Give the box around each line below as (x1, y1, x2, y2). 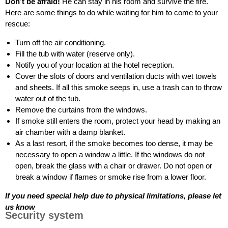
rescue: (5, 19, 30, 28)
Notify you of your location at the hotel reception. (15, 61, 174, 69)
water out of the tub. (15, 94, 80, 103)
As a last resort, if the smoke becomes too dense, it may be (15, 139, 213, 148)
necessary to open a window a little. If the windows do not (15, 150, 205, 159)
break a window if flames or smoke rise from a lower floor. (15, 173, 206, 181)
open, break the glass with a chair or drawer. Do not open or (15, 161, 212, 170)
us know (5, 203, 35, 211)
